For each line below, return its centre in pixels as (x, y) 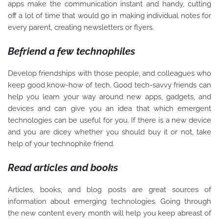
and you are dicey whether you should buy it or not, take (109, 132)
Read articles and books (63, 167)
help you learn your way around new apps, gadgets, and (109, 97)
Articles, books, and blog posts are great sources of (109, 189)
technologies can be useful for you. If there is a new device (109, 120)
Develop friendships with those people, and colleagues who (109, 73)
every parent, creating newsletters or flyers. (82, 27)
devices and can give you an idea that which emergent (109, 108)
